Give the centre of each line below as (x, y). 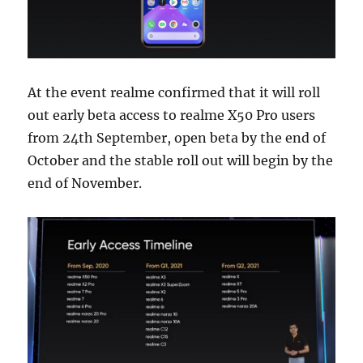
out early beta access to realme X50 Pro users (172, 115)
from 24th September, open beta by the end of (177, 138)
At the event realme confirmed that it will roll (174, 93)
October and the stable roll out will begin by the (181, 161)
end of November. (85, 184)
